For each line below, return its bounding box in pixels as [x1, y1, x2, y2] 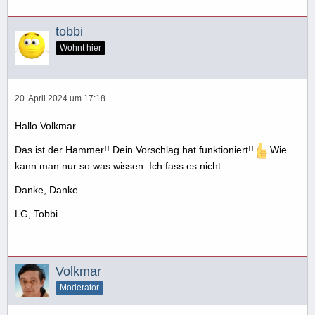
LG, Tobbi [15, 207, 58, 219]
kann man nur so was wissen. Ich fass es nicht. [15, 160, 224, 172]
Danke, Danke [15, 184, 78, 195]
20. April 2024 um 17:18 [15, 93, 105, 103]
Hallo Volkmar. [15, 120, 78, 131]
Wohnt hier [60, 42, 101, 53]
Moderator [60, 282, 99, 292]
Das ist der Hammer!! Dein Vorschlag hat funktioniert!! [15, 144, 254, 156]
